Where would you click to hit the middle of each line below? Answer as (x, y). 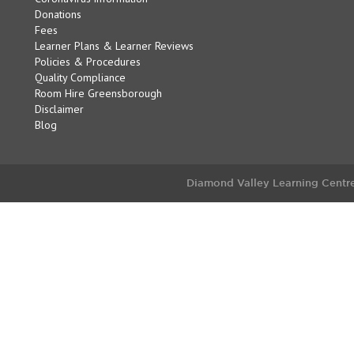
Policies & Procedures (88, 62)
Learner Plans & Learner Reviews (114, 46)
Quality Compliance (80, 77)
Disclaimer (59, 109)
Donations (58, 14)
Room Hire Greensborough (98, 93)
